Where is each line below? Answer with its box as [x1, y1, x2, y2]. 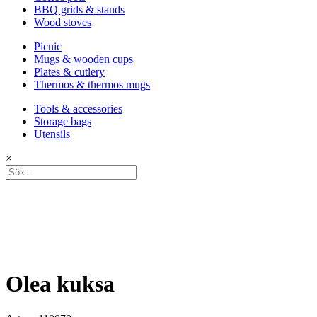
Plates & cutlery [34, 66, 105, 78]
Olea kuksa [6, 271, 115, 297]
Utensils [34, 128, 70, 140]
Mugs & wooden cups [34, 53, 133, 65]
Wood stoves [34, 16, 91, 28]
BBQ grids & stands [34, 4, 125, 16]
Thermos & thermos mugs [34, 79, 150, 91]
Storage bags [34, 115, 91, 127]
